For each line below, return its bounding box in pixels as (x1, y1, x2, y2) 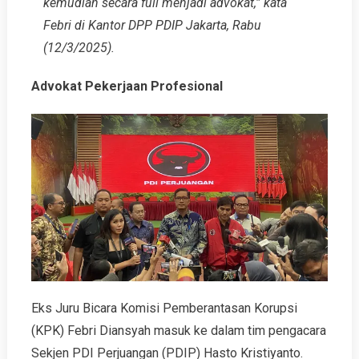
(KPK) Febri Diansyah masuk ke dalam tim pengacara (30, 322, 326, 338)
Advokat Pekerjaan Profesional (30, 79, 223, 95)
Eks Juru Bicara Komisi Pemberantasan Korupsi (30, 300, 297, 316)
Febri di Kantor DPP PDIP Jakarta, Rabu (42, 18, 261, 34)
